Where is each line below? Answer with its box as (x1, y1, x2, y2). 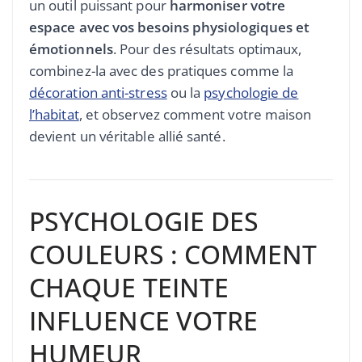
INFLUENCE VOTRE (29, 303, 259, 339)
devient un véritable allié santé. (29, 127, 225, 146)
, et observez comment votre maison (78, 105, 312, 124)
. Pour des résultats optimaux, (112, 40, 302, 59)
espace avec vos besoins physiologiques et (29, 18, 310, 37)
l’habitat (29, 105, 79, 124)
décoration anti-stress (29, 83, 167, 103)
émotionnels (29, 40, 113, 59)
